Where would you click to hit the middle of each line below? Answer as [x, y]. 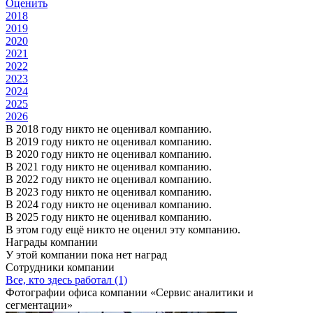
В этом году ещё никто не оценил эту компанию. [123, 229]
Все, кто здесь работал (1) [66, 279]
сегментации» [39, 305]
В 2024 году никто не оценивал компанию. [109, 204]
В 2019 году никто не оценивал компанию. [109, 141]
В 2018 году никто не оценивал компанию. [109, 129]
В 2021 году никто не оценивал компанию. [109, 166]
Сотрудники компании [60, 267]
